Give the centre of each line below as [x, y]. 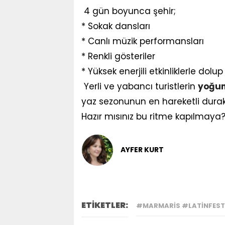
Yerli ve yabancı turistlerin [140, 86]
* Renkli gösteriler [118, 56]
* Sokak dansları [116, 26]
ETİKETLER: [105, 205]
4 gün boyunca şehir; [129, 11]
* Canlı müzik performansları [143, 41]
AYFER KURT [142, 150]
